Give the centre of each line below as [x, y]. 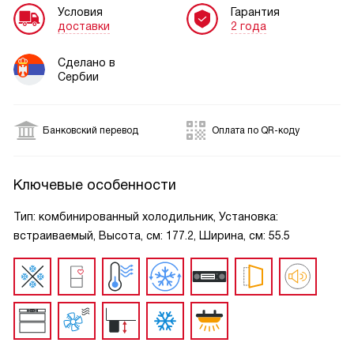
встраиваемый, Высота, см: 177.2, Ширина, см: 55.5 [152, 235]
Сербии [78, 77]
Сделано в [87, 62]
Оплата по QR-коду [256, 130]
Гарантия [255, 11]
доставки [84, 26]
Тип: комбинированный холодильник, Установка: [146, 217]
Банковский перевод [90, 130]
